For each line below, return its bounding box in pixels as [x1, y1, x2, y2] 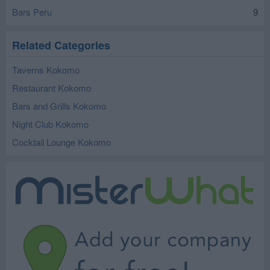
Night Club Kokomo [12, 118, 89, 130]
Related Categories [12, 37, 110, 53]
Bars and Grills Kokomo [12, 99, 106, 112]
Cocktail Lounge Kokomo [12, 136, 111, 148]
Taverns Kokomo [12, 63, 80, 76]
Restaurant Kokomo [12, 81, 91, 94]
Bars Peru [12, 5, 52, 18]
